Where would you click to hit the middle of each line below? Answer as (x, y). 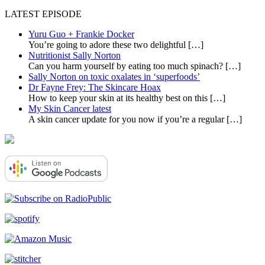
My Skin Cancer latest (70, 108)
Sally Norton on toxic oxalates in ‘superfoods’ (114, 76)
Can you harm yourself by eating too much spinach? (127, 66)
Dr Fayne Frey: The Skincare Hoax (95, 87)
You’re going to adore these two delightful (108, 44)
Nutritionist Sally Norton (75, 55)
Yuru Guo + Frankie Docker (81, 34)
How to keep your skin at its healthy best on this (119, 98)
